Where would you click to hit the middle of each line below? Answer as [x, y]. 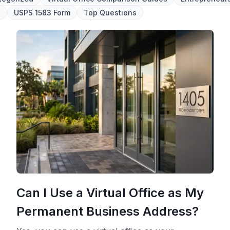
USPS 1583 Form [42, 13]
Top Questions [110, 13]
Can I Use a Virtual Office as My [110, 193]
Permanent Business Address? [108, 211]
